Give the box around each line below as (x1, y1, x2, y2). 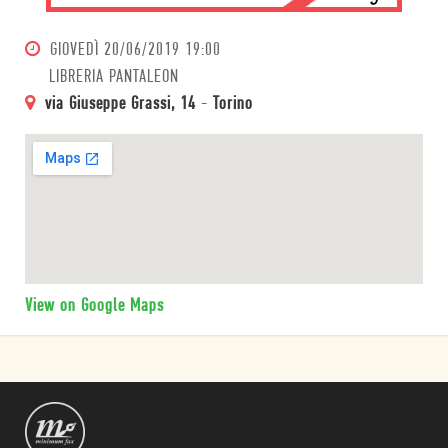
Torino (213, 95, 253, 114)
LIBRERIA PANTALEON (49, 68, 179, 87)
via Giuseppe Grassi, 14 (45, 95, 196, 114)
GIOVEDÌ (50, 41, 99, 60)
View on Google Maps (25, 297, 164, 316)
